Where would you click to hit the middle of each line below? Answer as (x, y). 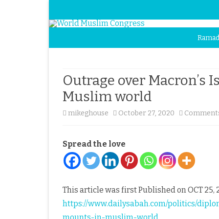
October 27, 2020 (146, 113)
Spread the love (94, 144)
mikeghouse (88, 113)
